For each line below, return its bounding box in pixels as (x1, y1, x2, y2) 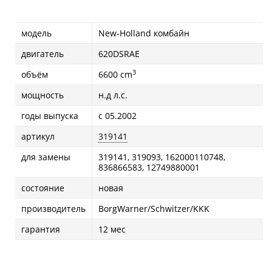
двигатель (21, 48, 64, 59)
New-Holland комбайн (98, 27, 189, 39)
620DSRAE (98, 48, 140, 59)
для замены (21, 151, 70, 163)
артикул (21, 131, 55, 142)
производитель (21, 203, 86, 214)
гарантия (21, 223, 60, 235)
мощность (21, 89, 64, 101)
